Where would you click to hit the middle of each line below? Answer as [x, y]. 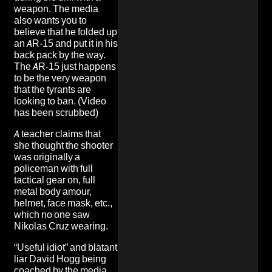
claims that [78, 134]
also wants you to [50, 20]
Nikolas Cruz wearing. [61, 226]
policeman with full [53, 168]
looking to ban [44, 101]
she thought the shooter [63, 145]
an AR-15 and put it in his [66, 43]
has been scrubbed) [56, 112]
